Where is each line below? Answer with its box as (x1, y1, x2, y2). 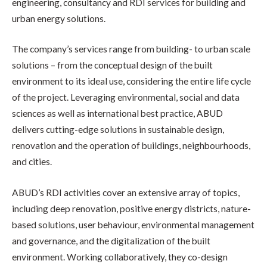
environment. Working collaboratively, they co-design (12, 252, 228, 263)
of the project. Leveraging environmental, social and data (12, 92, 240, 103)
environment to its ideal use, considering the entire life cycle (12, 76, 251, 87)
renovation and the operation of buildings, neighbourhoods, (12, 140, 250, 151)
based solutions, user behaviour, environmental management (12, 219, 254, 231)
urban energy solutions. (12, 13, 105, 24)
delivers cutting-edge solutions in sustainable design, (12, 124, 224, 135)
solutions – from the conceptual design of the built (12, 60, 213, 71)
